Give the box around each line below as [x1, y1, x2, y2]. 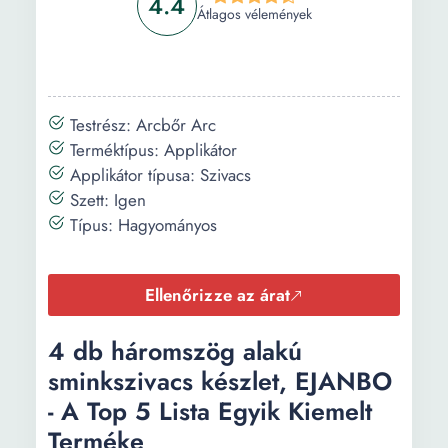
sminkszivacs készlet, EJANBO [48, 363, 392, 399]
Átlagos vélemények [196, 4, 312, 24]
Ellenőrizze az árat [145, 283, 290, 307]
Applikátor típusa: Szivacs [65, 163, 251, 187]
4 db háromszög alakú [48, 333, 302, 369]
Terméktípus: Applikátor [65, 138, 237, 162]
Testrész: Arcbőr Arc [65, 113, 216, 137]
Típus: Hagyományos [65, 213, 217, 237]
